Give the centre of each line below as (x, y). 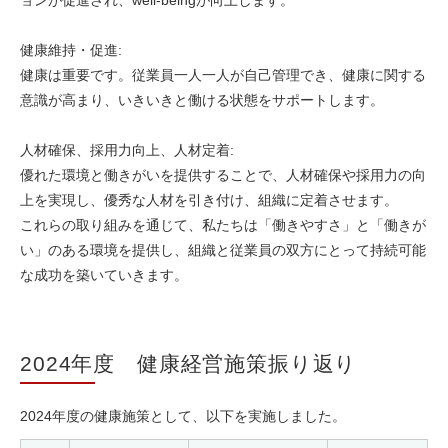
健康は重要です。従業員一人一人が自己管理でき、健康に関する (223, 75)
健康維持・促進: (71, 50)
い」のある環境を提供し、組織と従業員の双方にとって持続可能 (223, 250)
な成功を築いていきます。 (104, 275)
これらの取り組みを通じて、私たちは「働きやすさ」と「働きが (223, 225)
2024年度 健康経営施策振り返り (189, 364)
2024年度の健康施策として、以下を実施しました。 (183, 416)
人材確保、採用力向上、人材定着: (127, 150)
